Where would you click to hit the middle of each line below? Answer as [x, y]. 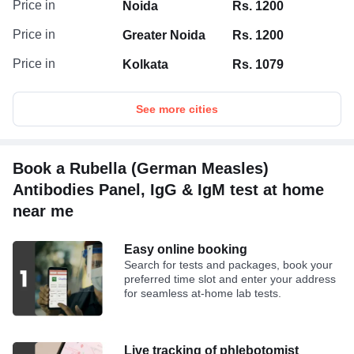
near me [43, 211]
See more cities [177, 109]
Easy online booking [186, 249]
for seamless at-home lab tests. [203, 293]
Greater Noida [164, 35]
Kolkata [145, 64]
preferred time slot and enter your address [230, 279]
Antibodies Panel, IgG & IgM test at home [168, 189]
